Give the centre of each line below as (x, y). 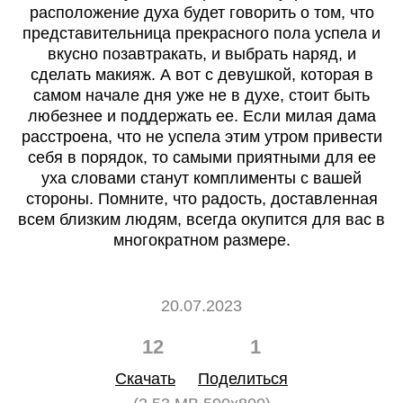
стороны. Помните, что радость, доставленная (201, 199)
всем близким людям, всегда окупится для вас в (201, 219)
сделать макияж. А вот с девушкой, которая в (201, 75)
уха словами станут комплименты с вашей (201, 178)
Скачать (145, 379)
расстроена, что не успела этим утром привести (201, 137)
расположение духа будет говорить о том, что (201, 13)
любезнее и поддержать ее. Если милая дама (201, 116)
